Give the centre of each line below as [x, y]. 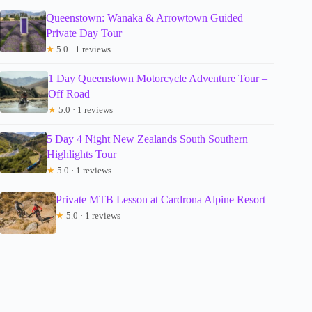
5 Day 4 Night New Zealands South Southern [147, 139]
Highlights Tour [81, 154]
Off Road [69, 93]
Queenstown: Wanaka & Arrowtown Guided [145, 17]
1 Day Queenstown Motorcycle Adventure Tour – [157, 78]
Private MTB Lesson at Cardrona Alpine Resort [161, 199]
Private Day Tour [84, 33]
